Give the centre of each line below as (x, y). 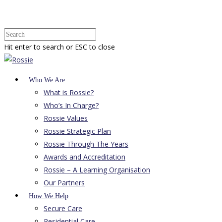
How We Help (49, 196)
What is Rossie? (69, 92)
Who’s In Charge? (71, 105)
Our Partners (64, 183)
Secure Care (63, 208)
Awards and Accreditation (84, 157)
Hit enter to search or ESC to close (59, 47)
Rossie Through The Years (86, 144)
